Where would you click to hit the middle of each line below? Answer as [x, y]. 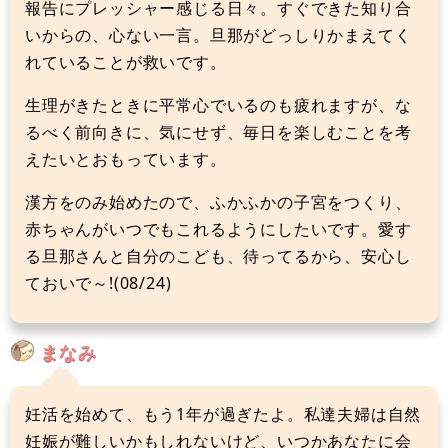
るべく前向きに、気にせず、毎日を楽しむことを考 [218, 131]
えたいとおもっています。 [126, 158]
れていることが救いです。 [126, 61]
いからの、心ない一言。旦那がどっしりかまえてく [218, 34]
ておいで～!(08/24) [98, 282]
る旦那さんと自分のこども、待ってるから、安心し [218, 255]
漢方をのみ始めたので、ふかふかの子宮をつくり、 [218, 201]
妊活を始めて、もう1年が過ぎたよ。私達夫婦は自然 [223, 413]
